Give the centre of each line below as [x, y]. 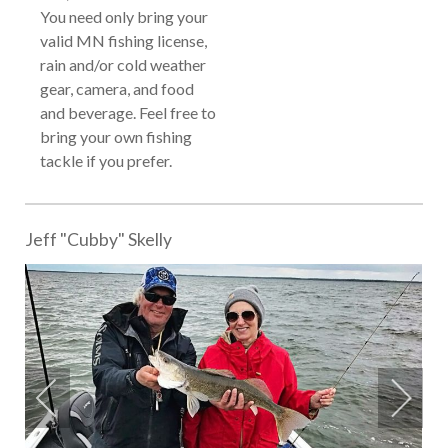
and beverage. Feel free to [128, 112]
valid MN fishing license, [123, 40]
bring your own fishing [116, 136]
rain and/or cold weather [123, 64]
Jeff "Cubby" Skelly [98, 239]
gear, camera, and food [117, 88]
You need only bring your [124, 16]
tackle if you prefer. [109, 160]
